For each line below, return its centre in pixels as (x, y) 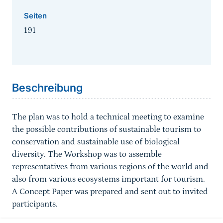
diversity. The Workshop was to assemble (87, 155)
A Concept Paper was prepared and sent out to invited (110, 192)
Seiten (35, 16)
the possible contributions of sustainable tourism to (107, 130)
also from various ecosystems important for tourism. (109, 179)
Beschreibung (47, 88)
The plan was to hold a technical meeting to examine (108, 117)
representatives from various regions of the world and (110, 167)
